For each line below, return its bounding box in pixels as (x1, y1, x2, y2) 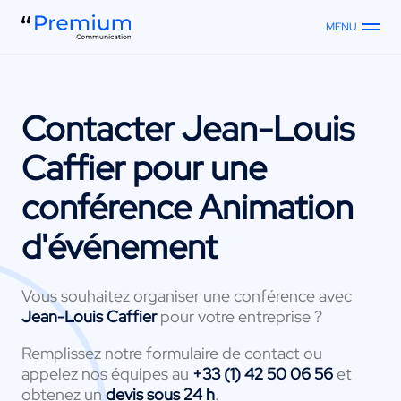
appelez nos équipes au (21, 363, 192, 384)
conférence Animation (21, 184, 354, 230)
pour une (125, 145, 267, 191)
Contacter (21, 106, 182, 151)
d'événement (21, 224, 218, 269)
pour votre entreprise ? (160, 305, 322, 327)
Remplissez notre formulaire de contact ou (21, 342, 322, 363)
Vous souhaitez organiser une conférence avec (21, 285, 352, 306)
